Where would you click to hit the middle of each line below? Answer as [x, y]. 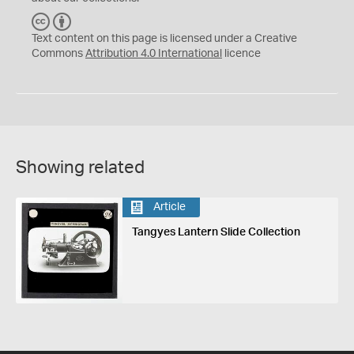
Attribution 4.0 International [154, 53]
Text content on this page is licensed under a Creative [164, 38]
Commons [58, 53]
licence [241, 53]
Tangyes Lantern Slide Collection [216, 232]
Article [169, 207]
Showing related [80, 167]
